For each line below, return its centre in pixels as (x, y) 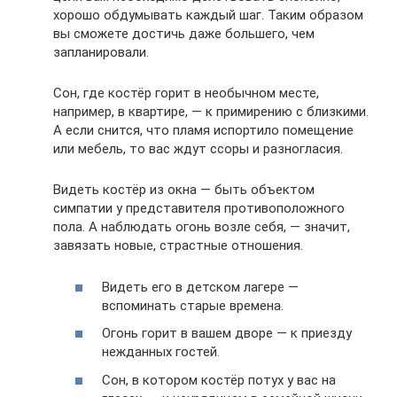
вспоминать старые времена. (193, 305)
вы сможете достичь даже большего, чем (184, 34)
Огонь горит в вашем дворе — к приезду (227, 334)
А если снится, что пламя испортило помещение (203, 131)
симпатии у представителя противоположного (199, 209)
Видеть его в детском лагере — (200, 287)
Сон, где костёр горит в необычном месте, (186, 93)
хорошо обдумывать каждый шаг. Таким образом (208, 16)
